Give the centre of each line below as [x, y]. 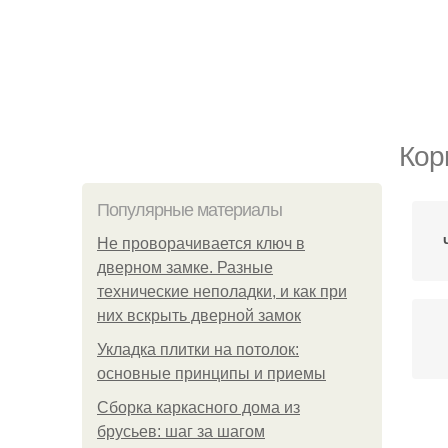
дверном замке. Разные [185, 267]
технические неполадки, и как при [222, 291]
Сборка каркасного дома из [198, 407]
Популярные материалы [189, 210]
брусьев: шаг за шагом [181, 431]
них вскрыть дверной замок [199, 315]
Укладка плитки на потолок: [198, 349]
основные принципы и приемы [211, 373]
